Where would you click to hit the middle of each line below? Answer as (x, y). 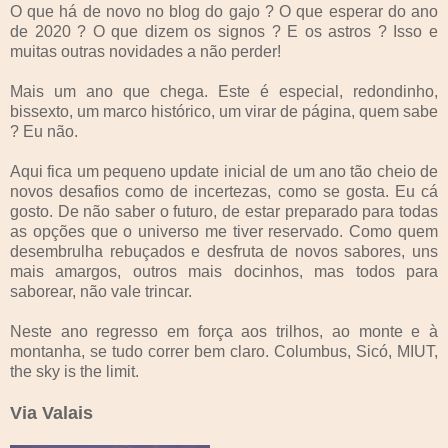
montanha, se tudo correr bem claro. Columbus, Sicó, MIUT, (224, 351)
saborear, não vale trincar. (101, 291)
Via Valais (51, 412)
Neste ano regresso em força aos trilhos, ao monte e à (224, 331)
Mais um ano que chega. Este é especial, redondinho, (224, 91)
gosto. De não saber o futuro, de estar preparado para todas (224, 211)
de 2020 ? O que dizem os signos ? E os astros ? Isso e (224, 31)
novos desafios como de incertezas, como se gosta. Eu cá (224, 191)
